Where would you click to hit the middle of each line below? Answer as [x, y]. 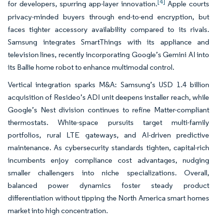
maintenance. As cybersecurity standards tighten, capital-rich [108, 147]
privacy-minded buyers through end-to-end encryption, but [108, 16]
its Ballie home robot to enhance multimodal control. [91, 67]
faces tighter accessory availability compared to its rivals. [108, 29]
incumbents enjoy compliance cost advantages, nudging [108, 160]
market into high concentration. [58, 210]
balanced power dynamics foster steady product [108, 185]
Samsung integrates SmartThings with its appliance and [108, 42]
